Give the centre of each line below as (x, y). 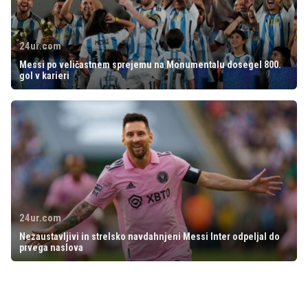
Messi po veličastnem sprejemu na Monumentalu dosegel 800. (150, 64)
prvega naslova (51, 247)
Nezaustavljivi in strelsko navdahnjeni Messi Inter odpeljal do (150, 236)
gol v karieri (44, 75)
